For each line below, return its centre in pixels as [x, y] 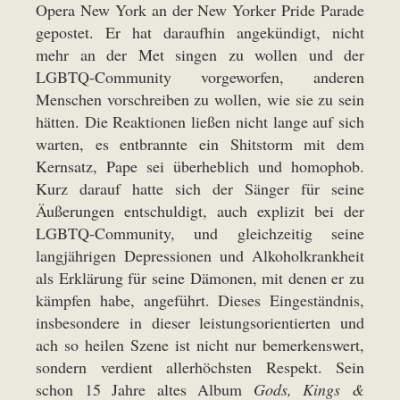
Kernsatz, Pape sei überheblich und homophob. [200, 166]
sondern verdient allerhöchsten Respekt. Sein [200, 367]
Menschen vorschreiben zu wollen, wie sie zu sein [200, 99]
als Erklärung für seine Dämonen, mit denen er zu [200, 277]
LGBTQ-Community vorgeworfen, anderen [200, 76]
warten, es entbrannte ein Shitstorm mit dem [200, 143]
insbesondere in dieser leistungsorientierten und [200, 322]
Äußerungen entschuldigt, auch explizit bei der [200, 210]
